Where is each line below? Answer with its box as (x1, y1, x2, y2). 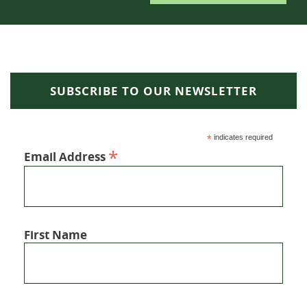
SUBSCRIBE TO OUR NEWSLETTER (50, 83, 257, 99)
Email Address (24, 149, 109, 164)
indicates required (211, 133, 273, 141)
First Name (24, 227, 88, 243)
